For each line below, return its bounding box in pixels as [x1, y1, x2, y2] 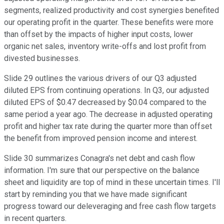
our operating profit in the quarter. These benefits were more [4, 17, 213, 27]
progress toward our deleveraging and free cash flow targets [4, 201, 216, 211]
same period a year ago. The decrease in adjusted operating [4, 109, 212, 119]
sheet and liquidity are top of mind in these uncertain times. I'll [4, 177, 220, 187]
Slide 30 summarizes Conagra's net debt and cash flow [4, 153, 195, 163]
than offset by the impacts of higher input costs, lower [4, 29, 193, 39]
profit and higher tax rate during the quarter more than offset [4, 121, 212, 131]
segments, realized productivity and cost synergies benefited [4, 5, 219, 15]
